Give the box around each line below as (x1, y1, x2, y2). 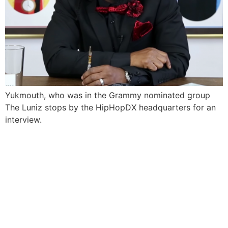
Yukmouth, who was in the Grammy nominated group (5, 90, 210, 100)
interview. (5, 115, 42, 125)
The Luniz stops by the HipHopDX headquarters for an (5, 102, 216, 112)
